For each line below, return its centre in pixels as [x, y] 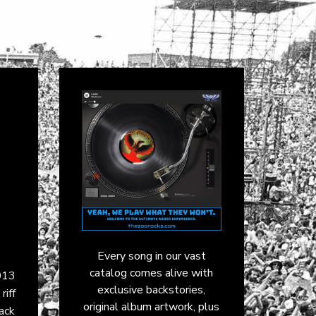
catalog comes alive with [152, 273]
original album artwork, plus [152, 306]
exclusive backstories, [152, 290]
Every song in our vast [151, 256]
